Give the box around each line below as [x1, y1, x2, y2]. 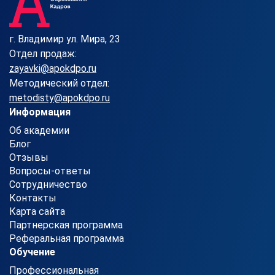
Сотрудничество [9, 178, 87, 190]
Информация [9, 106, 71, 118]
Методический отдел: [9, 77, 109, 89]
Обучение [9, 246, 55, 258]
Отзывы [9, 151, 48, 163]
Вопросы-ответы [9, 165, 91, 177]
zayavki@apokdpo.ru [9, 62, 96, 74]
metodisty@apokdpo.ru [9, 91, 110, 104]
